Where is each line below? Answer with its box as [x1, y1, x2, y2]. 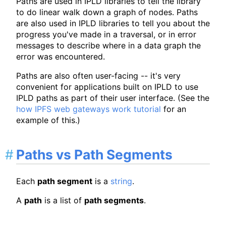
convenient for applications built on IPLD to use [16, 81, 198, 92]
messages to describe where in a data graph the [16, 40, 201, 50]
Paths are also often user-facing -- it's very [16, 70, 181, 81]
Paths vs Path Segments [16, 146, 173, 163]
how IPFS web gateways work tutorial [16, 103, 161, 114]
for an [161, 103, 186, 114]
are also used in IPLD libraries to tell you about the [16, 18, 210, 28]
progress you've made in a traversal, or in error [16, 29, 196, 39]
